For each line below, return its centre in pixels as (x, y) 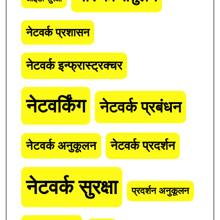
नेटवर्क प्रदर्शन (143, 146)
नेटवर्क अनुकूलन (61, 146)
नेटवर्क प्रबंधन (140, 107)
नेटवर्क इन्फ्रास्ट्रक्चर (74, 66)
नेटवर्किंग (56, 106)
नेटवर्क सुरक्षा (72, 187)
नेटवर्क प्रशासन (58, 33)
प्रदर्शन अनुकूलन (160, 191)
